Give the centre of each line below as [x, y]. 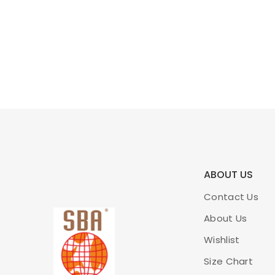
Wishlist [222, 240]
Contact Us [231, 197]
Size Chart [228, 261]
